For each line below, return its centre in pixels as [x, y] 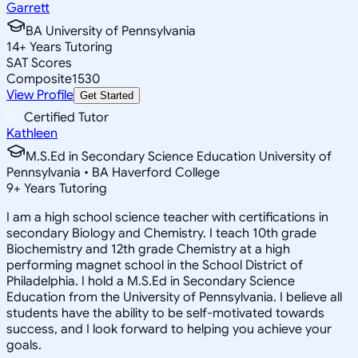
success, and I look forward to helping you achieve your [169, 329]
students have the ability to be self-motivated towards [165, 313]
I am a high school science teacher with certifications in [167, 217]
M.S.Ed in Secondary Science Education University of [179, 156]
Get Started [107, 95]
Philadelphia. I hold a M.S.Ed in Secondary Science [151, 281]
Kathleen [32, 133]
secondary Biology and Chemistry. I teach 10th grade [161, 233]
